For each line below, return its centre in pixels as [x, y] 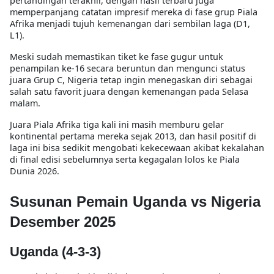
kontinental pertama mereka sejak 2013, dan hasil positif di [133, 136]
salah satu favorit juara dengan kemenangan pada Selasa [129, 91]
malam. [25, 103]
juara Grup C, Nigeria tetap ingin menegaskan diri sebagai [131, 80]
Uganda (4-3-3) [55, 252]
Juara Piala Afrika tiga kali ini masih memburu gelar [117, 124]
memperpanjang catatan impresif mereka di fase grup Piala [134, 12]
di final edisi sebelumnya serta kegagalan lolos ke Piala [125, 159]
